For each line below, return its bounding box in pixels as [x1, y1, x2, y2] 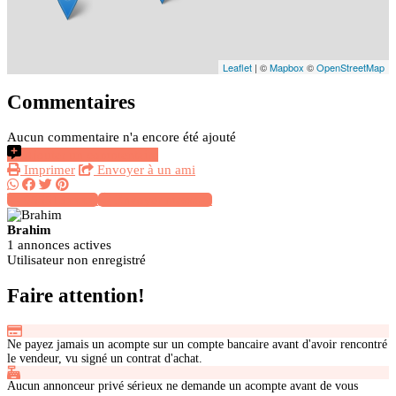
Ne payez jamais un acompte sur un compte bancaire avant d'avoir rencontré [7, 337, 387, 351]
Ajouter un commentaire [21, 148, 158, 163]
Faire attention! [7, 284, 145, 307]
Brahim [7, 223, 51, 238]
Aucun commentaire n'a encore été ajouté [7, 130, 236, 145]
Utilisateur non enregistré [7, 253, 146, 268]
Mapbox [270, 59, 304, 74]
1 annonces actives [7, 238, 111, 253]
